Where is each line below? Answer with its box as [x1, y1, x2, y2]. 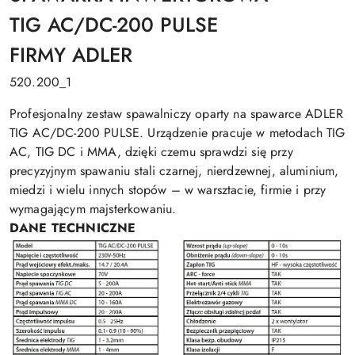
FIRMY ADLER [10, 40, 132, 69]
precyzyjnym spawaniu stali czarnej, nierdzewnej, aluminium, [10, 161, 339, 180]
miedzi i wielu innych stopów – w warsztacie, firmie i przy [10, 180, 326, 199]
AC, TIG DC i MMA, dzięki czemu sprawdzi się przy [10, 142, 293, 161]
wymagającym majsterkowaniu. [10, 199, 177, 218]
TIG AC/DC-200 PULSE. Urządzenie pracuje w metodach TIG [10, 123, 345, 142]
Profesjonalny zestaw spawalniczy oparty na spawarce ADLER [10, 104, 344, 123]
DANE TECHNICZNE [10, 218, 136, 237]
